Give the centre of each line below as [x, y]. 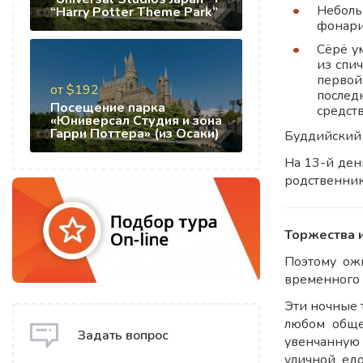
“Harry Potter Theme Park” [134, 12]
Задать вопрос [123, 336]
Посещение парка [108, 108]
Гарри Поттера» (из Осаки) [135, 134]
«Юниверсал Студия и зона [136, 121]
